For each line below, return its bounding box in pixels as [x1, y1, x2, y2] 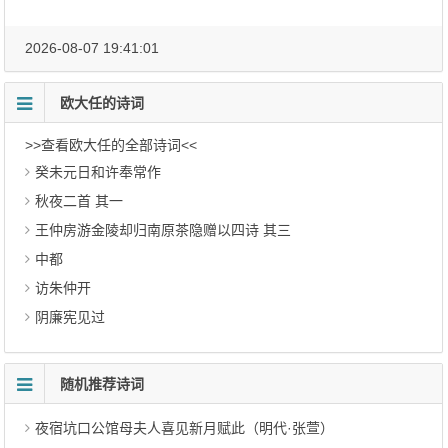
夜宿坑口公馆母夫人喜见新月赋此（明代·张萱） [35, 420, 335, 436]
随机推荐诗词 [60, 376, 145, 392]
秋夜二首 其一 [35, 193, 124, 209]
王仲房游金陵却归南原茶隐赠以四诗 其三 [35, 222, 292, 238]
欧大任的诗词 [60, 95, 145, 111]
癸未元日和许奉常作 [35, 164, 162, 180]
